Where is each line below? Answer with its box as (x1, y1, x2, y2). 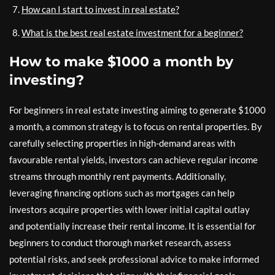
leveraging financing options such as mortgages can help (9, 187, 234, 198)
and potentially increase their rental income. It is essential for (9, 220, 256, 231)
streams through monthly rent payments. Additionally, (9, 170, 226, 182)
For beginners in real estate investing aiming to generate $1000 (9, 104, 266, 115)
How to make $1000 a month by (9, 53, 233, 70)
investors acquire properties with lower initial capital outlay (9, 203, 250, 215)
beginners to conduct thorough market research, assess (9, 236, 231, 248)
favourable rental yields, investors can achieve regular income (9, 153, 258, 165)
